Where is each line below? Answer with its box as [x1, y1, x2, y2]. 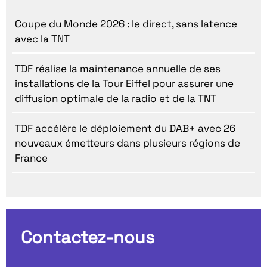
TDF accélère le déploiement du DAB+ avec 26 [15, 122, 235, 135]
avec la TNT [15, 32, 70, 46]
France [15, 151, 48, 165]
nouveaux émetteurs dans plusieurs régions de [15, 136, 240, 150]
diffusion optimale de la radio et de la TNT [15, 92, 216, 105]
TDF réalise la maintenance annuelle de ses [15, 62, 221, 76]
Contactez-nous [21, 226, 154, 249]
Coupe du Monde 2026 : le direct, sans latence [15, 17, 237, 31]
